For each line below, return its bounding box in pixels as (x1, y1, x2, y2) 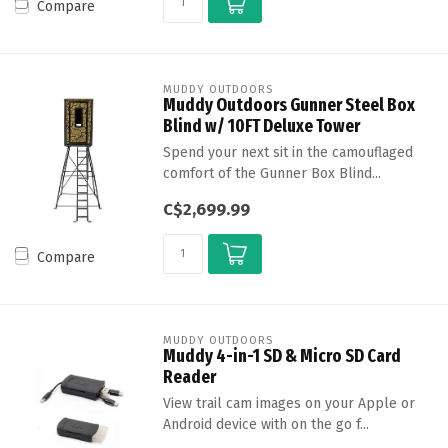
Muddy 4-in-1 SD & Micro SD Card (162, 345, 401, 367)
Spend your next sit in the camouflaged (162, 144, 413, 161)
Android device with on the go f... (162, 416, 369, 433)
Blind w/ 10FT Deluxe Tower (162, 115, 360, 137)
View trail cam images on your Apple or (162, 395, 415, 412)
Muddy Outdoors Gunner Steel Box (162, 94, 415, 116)
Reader (162, 366, 216, 388)
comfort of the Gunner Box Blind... (162, 165, 381, 182)
